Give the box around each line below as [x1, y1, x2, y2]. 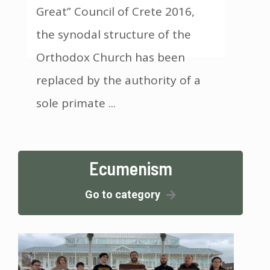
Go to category [85, 187, 160, 201]
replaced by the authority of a [36, 72, 201, 88]
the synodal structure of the [36, 26, 191, 42]
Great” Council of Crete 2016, [36, 3, 195, 19]
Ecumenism [89, 157, 172, 179]
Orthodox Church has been [36, 49, 185, 65]
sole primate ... [36, 95, 116, 111]
